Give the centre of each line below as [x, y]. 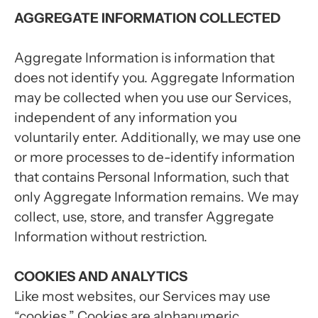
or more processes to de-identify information [154, 157]
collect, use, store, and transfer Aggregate [144, 217]
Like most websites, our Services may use [142, 296]
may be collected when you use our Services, [153, 98]
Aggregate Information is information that [144, 58]
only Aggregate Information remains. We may [157, 197]
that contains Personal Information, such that [152, 177]
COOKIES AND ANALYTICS [101, 276]
